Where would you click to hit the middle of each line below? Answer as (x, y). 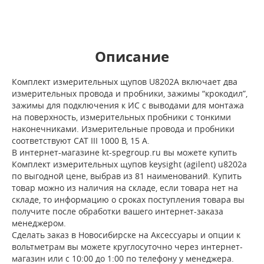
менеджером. (39, 223)
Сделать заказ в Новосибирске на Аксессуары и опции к (126, 235)
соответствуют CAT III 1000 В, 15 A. (81, 141)
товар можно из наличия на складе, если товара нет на (125, 188)
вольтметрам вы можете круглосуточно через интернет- (127, 247)
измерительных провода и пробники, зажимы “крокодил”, (130, 94)
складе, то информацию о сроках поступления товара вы (128, 200)
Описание (132, 57)
